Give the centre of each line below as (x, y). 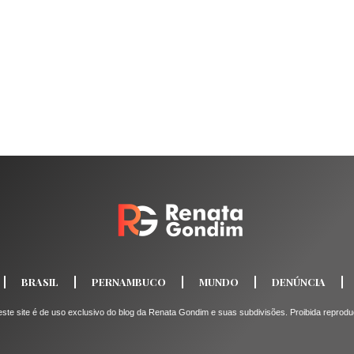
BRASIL (40, 282)
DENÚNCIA (298, 282)
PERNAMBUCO (128, 282)
